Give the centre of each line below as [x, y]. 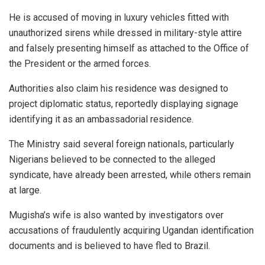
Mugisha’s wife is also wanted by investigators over [116, 215]
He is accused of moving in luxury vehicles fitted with [119, 17]
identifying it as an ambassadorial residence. [101, 119]
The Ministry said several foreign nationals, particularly [122, 144]
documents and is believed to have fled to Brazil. [109, 245]
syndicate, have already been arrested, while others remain [130, 174]
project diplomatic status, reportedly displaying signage [124, 104]
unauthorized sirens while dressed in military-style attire [125, 33]
